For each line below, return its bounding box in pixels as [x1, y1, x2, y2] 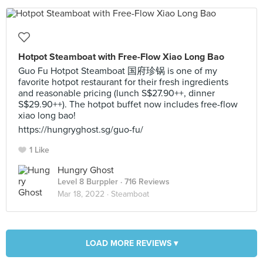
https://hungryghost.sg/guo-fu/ [18, 124, 143, 136]
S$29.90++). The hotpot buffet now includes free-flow [18, 99, 238, 110]
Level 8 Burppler [58, 177, 118, 187]
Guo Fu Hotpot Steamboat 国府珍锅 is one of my [18, 65, 217, 77]
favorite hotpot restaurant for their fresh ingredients [18, 76, 228, 88]
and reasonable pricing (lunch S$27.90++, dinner [18, 87, 215, 99]
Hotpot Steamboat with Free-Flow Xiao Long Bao [18, 51, 224, 63]
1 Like [29, 145, 49, 155]
